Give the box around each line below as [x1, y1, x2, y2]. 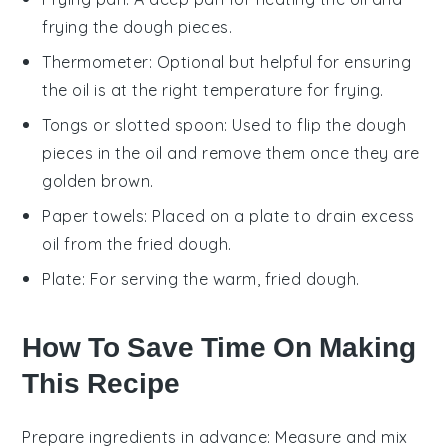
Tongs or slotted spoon [42, 114, 225, 135]
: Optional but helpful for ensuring [148, 51, 412, 72]
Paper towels [42, 205, 145, 226]
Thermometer [42, 51, 149, 72]
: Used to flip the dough [224, 114, 407, 135]
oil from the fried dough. [42, 233, 232, 254]
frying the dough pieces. [42, 16, 233, 37]
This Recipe [22, 366, 181, 400]
